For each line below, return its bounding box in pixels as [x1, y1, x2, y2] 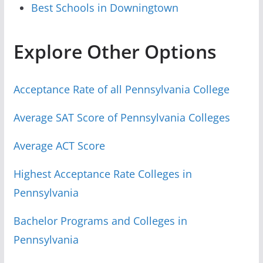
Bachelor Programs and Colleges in [13, 213, 187, 228]
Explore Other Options [13, 38, 217, 64]
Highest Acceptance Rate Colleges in [13, 166, 192, 181]
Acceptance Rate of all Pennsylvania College [13, 82, 230, 96]
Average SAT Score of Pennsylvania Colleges [13, 110, 230, 124]
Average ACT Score [13, 138, 105, 153]
